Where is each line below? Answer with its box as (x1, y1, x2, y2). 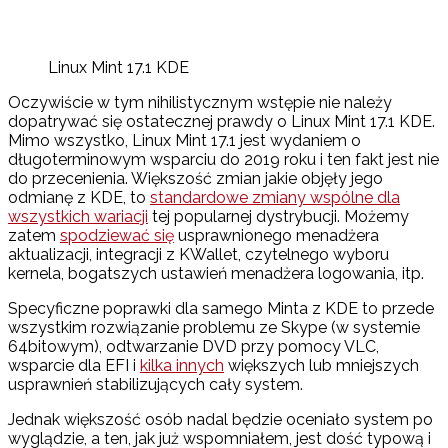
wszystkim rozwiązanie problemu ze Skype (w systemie (8, 318, 420, 338)
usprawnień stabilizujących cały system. (8, 375, 303, 395)
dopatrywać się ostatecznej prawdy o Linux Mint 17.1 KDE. (8, 112, 435, 132)
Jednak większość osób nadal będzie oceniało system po (8, 410, 433, 430)
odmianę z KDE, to (8, 188, 150, 208)
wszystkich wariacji (8, 207, 148, 227)
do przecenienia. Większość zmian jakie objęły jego (8, 169, 383, 189)
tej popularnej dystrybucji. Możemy (148, 207, 409, 227)
